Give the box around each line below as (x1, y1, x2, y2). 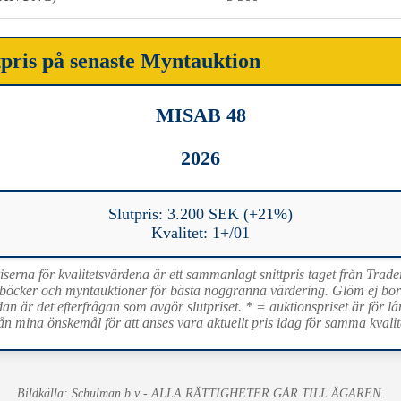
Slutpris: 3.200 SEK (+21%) (108, 204, 293, 223)
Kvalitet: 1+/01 (151, 223, 250, 242)
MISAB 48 (155, 103, 246, 126)
